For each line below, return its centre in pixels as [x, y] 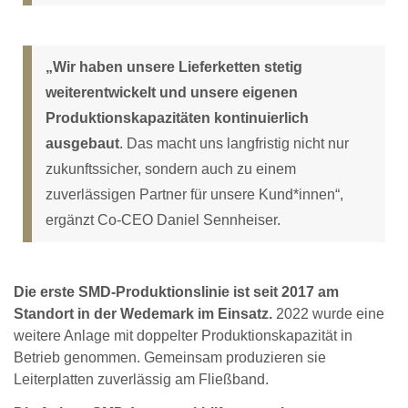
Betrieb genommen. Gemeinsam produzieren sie [170, 357]
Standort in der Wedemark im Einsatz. [143, 313]
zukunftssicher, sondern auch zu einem [171, 168]
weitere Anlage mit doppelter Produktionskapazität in [183, 335]
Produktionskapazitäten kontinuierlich [177, 117]
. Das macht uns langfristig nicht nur [234, 143]
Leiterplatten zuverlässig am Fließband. [141, 379]
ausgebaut [82, 143]
